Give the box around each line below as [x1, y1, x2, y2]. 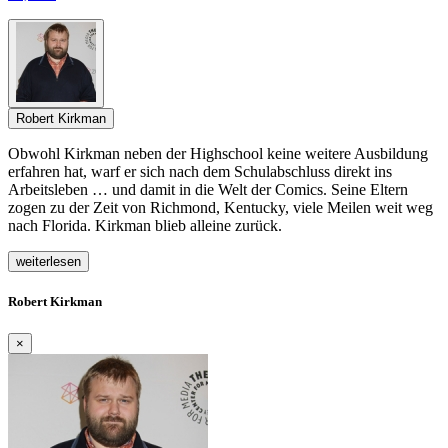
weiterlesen [16, 254, 81, 270]
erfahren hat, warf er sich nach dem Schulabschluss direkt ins [8, 163, 392, 181]
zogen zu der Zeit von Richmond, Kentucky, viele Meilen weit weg [8, 199, 433, 217]
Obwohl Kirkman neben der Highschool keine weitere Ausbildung [8, 145, 428, 163]
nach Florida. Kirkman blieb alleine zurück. [8, 217, 282, 235]
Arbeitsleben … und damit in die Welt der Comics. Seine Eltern [8, 181, 408, 199]
